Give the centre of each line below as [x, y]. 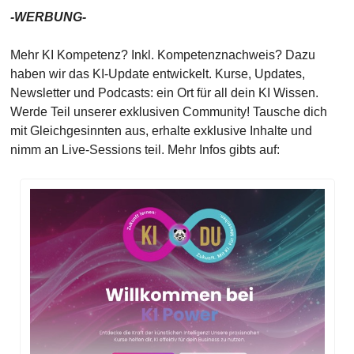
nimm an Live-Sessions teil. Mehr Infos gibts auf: [145, 150]
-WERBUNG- [48, 17]
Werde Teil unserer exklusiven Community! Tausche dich [168, 112]
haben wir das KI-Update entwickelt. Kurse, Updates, [157, 74]
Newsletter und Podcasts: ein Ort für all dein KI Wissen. [164, 93]
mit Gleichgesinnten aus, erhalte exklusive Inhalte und [161, 131]
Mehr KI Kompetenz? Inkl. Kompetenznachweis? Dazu [162, 55]
